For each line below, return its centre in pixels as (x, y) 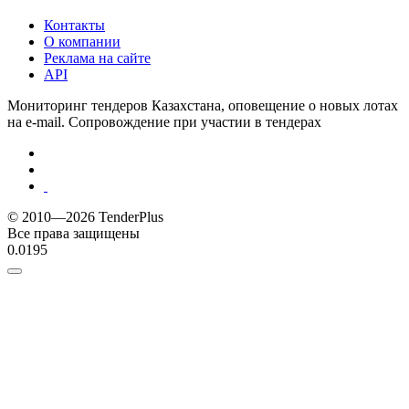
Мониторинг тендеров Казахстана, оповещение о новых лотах (203, 106)
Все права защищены (73, 234)
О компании (82, 42)
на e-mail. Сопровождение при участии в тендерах (164, 122)
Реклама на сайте (97, 58)
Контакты (74, 26)
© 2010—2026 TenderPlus (85, 217)
